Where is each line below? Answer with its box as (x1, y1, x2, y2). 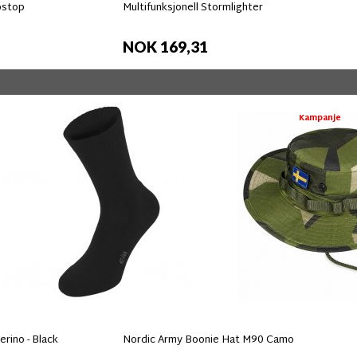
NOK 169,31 (123, 37, 208, 57)
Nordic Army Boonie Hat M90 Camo (123, 330, 294, 350)
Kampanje (298, 111, 341, 127)
